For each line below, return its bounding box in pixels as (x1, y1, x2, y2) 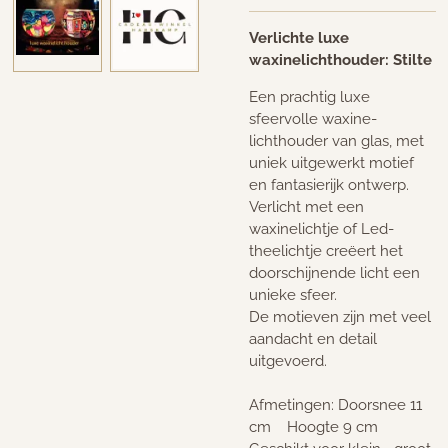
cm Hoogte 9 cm (249, 418, 378, 437)
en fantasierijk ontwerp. (249, 176, 409, 195)
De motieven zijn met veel (249, 308, 431, 327)
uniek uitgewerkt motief (249, 154, 414, 173)
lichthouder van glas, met (249, 132, 424, 151)
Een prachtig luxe (249, 88, 370, 107)
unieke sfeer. (249, 286, 341, 305)
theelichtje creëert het (249, 242, 403, 261)
